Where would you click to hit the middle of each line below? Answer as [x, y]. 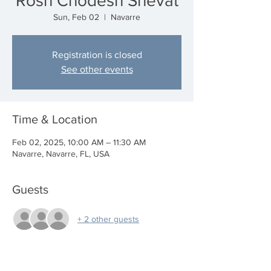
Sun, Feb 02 [76, 17]
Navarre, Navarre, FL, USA [61, 154]
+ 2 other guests [108, 219]
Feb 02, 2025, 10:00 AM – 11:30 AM [79, 142]
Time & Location [55, 119]
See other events [97, 69]
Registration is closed [97, 55]
